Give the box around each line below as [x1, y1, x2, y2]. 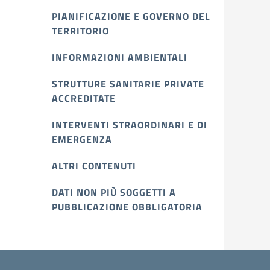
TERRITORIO [52, 24, 109, 38]
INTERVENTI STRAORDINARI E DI [52, 118, 207, 132]
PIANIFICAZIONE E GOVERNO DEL [52, 9, 210, 24]
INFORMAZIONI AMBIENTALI [52, 50, 187, 64]
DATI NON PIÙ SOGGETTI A [52, 185, 176, 199]
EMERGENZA [52, 132, 112, 146]
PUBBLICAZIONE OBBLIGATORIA [52, 199, 202, 214]
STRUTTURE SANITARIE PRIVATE [52, 77, 204, 91]
